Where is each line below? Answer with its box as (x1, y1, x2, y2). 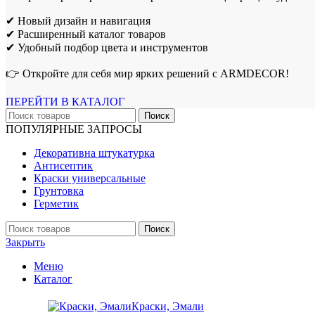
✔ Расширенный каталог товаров (6, 27, 166, 40)
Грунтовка (34, 184, 84, 197)
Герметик (34, 197, 79, 210)
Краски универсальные (34, 172, 146, 184)
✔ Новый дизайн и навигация (6, 14, 150, 27)
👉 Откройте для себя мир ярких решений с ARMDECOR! (6, 67, 289, 79)
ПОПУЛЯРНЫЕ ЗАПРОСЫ (6, 122, 142, 135)
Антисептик (34, 159, 93, 172)
